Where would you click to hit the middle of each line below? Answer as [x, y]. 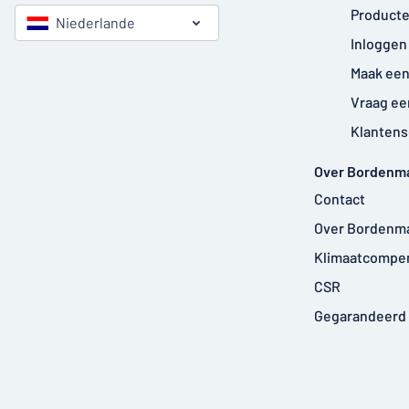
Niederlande [95, 23]
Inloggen [379, 43]
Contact [340, 199]
